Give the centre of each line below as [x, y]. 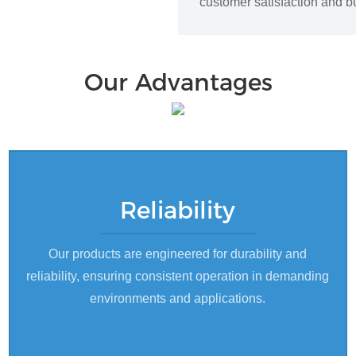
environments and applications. [178, 298]
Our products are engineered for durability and [178, 253]
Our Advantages [178, 82]
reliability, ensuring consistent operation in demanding [178, 276]
